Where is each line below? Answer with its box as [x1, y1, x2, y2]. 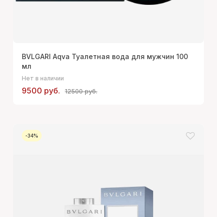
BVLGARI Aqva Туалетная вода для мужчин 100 [21, 52, 188, 61]
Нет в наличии [21, 74, 64, 82]
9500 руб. [21, 85, 60, 95]
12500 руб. [64, 87, 97, 95]
